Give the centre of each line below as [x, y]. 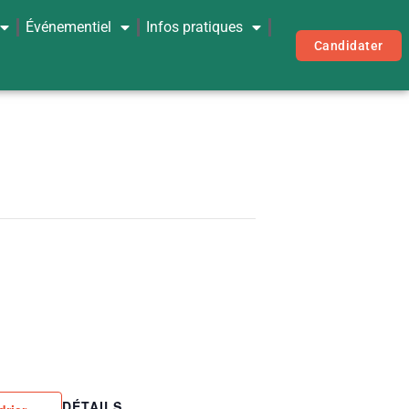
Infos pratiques [195, 26]
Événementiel [69, 26]
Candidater [348, 45]
